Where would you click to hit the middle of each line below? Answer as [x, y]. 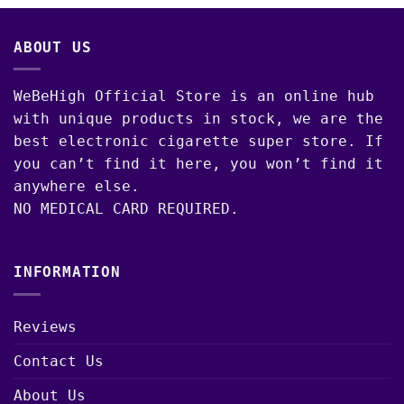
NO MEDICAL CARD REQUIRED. [126, 209]
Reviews [45, 326]
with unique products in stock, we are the [198, 119]
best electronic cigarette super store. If [198, 142]
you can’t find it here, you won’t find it [198, 164]
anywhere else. [77, 187]
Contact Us [59, 361]
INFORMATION [67, 272]
